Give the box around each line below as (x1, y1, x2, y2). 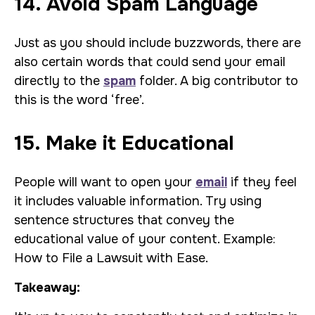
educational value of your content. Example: (14, 231, 276, 247)
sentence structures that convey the (14, 212, 234, 228)
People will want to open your (14, 174, 195, 190)
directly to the (14, 73, 103, 89)
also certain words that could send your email (14, 54, 285, 70)
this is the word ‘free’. (14, 92, 148, 108)
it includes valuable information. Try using (14, 193, 262, 209)
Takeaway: (14, 280, 80, 295)
